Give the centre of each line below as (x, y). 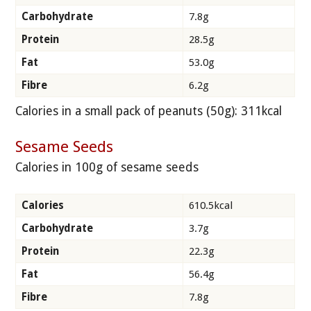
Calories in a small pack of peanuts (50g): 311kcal (151, 111)
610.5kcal (211, 206)
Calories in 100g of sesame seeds (107, 167)
